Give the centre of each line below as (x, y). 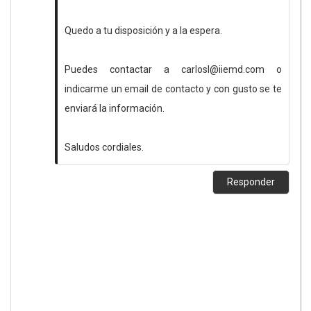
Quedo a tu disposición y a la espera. (143, 31)
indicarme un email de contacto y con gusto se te (173, 89)
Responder (251, 182)
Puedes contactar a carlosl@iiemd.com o (173, 69)
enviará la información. (115, 108)
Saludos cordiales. (104, 147)
